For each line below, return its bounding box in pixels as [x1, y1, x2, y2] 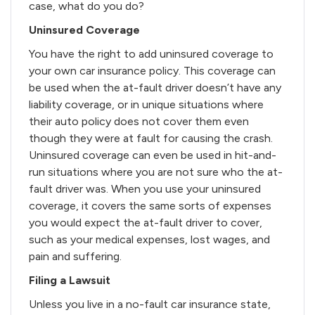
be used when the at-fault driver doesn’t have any [29, 80, 281, 94]
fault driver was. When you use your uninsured [29, 181, 261, 195]
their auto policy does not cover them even [29, 114, 249, 128]
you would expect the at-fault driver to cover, [29, 215, 262, 229]
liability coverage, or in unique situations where [29, 97, 264, 111]
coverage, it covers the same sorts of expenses [29, 198, 271, 212]
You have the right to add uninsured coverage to [29, 46, 274, 60]
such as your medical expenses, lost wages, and [29, 232, 270, 246]
